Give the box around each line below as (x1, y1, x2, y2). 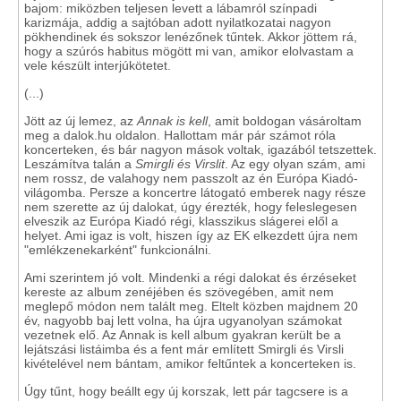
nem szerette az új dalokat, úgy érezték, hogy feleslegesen (24, 200, 357, 214)
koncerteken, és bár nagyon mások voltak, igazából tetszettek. (24, 142, 377, 157)
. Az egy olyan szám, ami (225, 157, 365, 171)
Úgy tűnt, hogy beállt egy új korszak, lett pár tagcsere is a (24, 384, 348, 398)
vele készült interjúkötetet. (24, 58, 171, 73)
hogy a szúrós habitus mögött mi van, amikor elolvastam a (24, 44, 354, 58)
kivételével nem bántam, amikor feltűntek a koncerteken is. (24, 356, 356, 371)
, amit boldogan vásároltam (208, 114, 362, 128)
